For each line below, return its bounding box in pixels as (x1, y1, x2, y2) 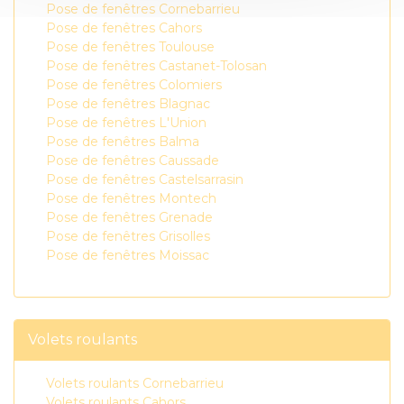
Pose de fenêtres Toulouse (46, 39, 215, 55)
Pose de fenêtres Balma (46, 133, 199, 150)
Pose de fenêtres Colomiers (46, 77, 222, 93)
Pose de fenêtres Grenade (46, 209, 213, 225)
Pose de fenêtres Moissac (46, 247, 209, 263)
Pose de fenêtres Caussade (46, 152, 219, 169)
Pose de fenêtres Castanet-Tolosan (46, 58, 267, 74)
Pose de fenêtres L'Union (46, 115, 207, 131)
